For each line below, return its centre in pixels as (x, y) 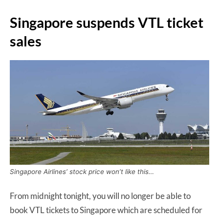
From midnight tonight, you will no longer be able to (100, 196)
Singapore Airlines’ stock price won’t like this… (82, 171)
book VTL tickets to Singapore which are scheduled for (106, 210)
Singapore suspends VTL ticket (107, 22)
